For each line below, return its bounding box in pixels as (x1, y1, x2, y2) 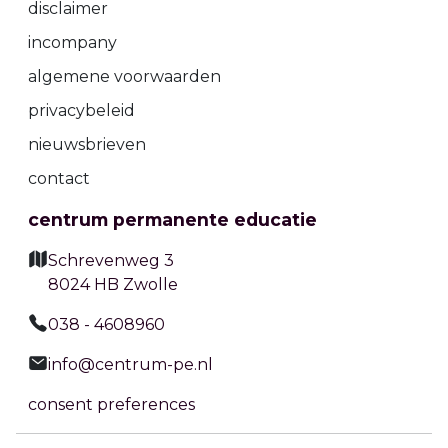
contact (28, 169, 90, 188)
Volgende (324, 419, 404, 438)
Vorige (44, 419, 99, 438)
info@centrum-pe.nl (48, 355, 213, 374)
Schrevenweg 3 (48, 251, 174, 270)
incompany (28, 33, 117, 52)
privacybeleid (28, 101, 135, 120)
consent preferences (28, 395, 195, 414)
